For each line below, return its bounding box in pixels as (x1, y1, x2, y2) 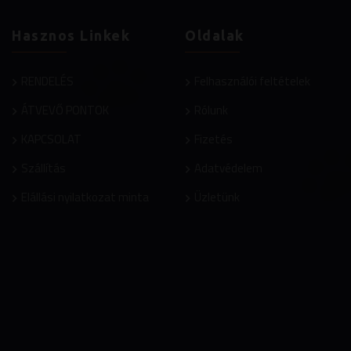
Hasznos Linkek (12, 27, 130, 43)
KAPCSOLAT (21, 130, 81, 148)
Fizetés (194, 130, 233, 148)
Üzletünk (194, 188, 240, 206)
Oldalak (185, 27, 244, 43)
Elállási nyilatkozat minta (21, 188, 149, 206)
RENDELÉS (21, 72, 74, 90)
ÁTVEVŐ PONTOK (21, 101, 109, 119)
